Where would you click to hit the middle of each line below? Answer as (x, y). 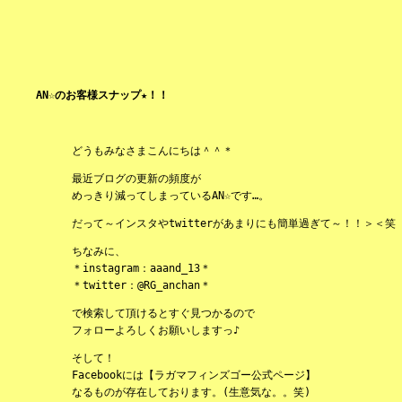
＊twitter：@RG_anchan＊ (141, 285)
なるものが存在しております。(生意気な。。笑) (191, 392)
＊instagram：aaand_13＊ (141, 268)
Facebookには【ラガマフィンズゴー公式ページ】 (194, 375)
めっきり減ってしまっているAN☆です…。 (170, 195)
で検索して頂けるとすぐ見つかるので (163, 313)
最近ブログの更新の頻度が (136, 178)
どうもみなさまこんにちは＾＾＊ (153, 150)
